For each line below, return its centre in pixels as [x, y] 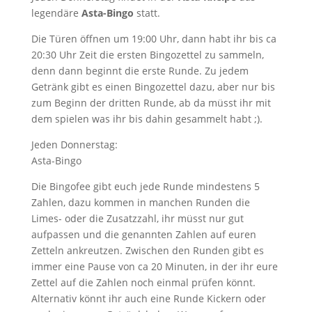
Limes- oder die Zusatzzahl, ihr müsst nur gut [137, 218]
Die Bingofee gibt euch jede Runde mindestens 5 [145, 186]
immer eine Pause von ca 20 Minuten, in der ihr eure [154, 266]
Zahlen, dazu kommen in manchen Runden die [140, 202]
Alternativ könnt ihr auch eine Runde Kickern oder [148, 298]
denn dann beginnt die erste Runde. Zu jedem [140, 70]
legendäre [56, 13]
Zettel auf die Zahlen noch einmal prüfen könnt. [143, 282]
